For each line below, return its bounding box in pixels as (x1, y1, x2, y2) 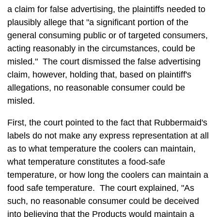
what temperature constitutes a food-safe (7, 157, 165, 167)
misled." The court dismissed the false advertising (7, 57, 201, 66)
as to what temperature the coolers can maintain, (7, 144, 196, 154)
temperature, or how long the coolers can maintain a (7, 170, 208, 180)
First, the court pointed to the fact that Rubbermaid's (7, 118, 207, 127)
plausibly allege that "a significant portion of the (7, 17, 188, 27)
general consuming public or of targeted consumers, (7, 31, 208, 40)
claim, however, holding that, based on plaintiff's (7, 70, 191, 79)
